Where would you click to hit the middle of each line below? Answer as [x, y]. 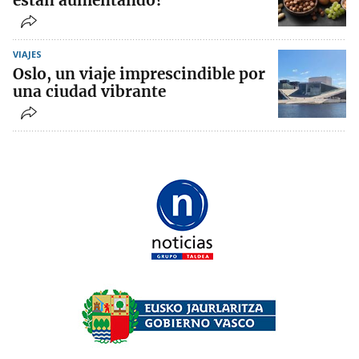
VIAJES [27, 54]
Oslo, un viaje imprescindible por [139, 74]
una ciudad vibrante [89, 92]
